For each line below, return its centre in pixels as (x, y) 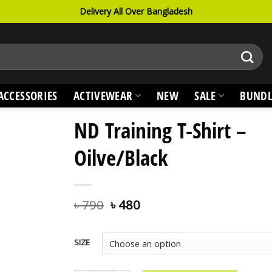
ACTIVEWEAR (103, 96)
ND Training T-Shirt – (160, 130)
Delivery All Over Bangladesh (136, 11)
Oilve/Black (121, 157)
